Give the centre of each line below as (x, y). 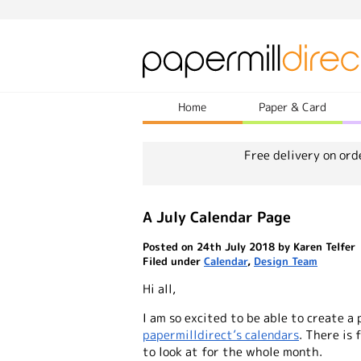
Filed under (173, 261)
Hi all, (159, 289)
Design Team (286, 261)
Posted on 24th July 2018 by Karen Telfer (249, 247)
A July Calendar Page (217, 217)
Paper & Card (292, 107)
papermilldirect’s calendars (221, 335)
